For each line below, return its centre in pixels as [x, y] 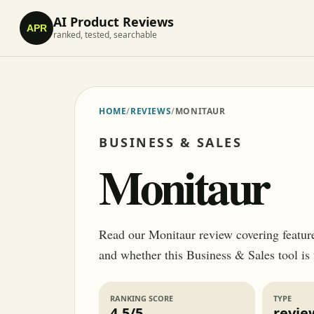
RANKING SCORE [142, 298]
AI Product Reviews [114, 22]
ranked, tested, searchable [105, 35]
